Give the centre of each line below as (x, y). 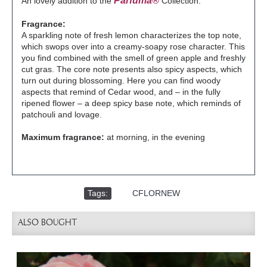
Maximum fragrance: (64, 137)
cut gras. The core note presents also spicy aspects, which (132, 69)
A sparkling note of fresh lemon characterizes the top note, (131, 35)
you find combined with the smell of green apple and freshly (133, 58)
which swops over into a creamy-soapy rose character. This (133, 46)
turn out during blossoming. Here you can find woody (121, 80)
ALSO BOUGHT (47, 223)
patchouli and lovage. (62, 114)
